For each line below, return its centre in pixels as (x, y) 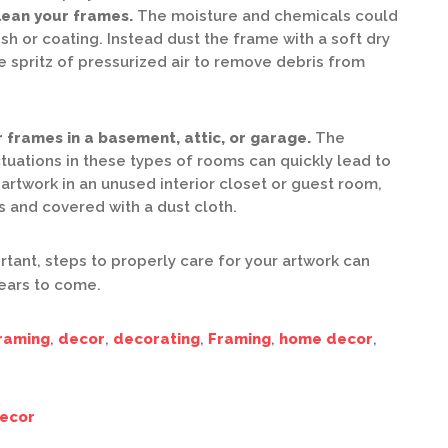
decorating (156, 339)
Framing (239, 339)
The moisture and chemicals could (265, 16)
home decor (326, 339)
